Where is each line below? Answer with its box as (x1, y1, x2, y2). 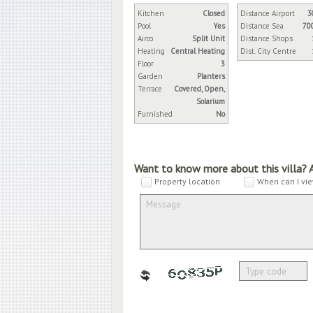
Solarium (196, 96, 225, 106)
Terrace (138, 84, 162, 94)
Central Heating (170, 46, 225, 56)
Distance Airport (240, 8, 295, 18)
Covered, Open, (174, 84, 225, 94)
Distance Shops (240, 34, 293, 43)
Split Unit (192, 34, 225, 43)
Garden (138, 71, 163, 81)
